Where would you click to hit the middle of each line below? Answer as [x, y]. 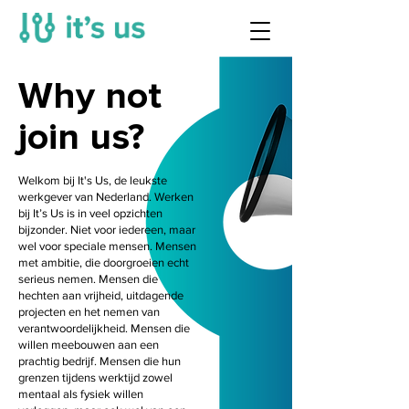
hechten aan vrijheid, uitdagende [101, 295]
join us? [81, 137]
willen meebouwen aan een [89, 345]
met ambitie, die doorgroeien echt [104, 262]
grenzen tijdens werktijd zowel [95, 378]
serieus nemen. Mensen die [88, 279]
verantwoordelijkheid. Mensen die [104, 328]
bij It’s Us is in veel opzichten [90, 213]
